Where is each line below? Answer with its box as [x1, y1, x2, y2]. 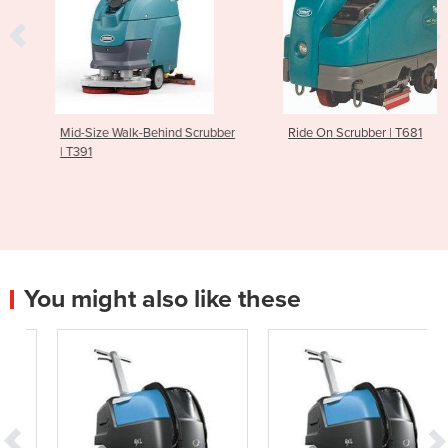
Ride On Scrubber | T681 [260, 124, 395, 141]
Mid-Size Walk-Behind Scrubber [32, 124, 208, 141]
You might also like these [24, 283, 301, 314]
